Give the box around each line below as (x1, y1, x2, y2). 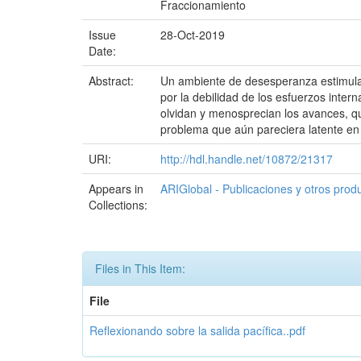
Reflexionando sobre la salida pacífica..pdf (89, 322, 305, 338)
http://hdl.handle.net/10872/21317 (160, 151, 333, 167)
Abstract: (89, 73, 137, 89)
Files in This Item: (95, 260, 185, 276)
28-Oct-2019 (160, 27, 225, 43)
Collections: (89, 197, 147, 213)
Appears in (89, 180, 143, 197)
